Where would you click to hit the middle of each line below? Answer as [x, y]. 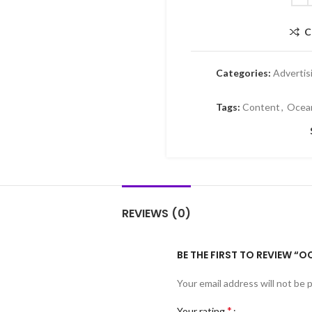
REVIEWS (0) [156, 213]
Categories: [243, 73]
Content [261, 107]
